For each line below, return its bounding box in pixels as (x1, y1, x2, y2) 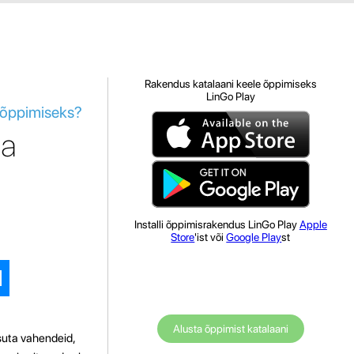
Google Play (226, 231, 282, 243)
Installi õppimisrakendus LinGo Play (134, 218, 299, 231)
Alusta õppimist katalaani (172, 322, 288, 335)
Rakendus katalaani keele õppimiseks (144, 77, 317, 90)
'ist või (194, 231, 227, 243)
